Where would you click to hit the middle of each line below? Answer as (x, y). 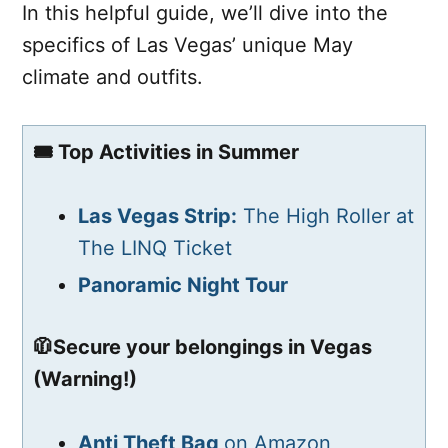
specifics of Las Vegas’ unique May (187, 44)
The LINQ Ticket (155, 247)
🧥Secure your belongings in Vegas (202, 346)
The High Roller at (325, 215)
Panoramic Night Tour (183, 284)
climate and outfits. (112, 76)
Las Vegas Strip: (157, 215)
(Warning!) (85, 378)
